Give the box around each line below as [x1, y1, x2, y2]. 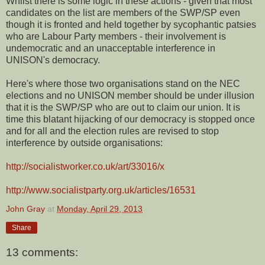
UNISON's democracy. [6, 54, 100, 65]
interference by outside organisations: [6, 137, 163, 148]
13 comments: [6, 246, 78, 259]
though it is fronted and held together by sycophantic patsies [6, 19, 256, 30]
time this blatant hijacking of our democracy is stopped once [6, 114, 255, 124]
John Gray [6, 203, 45, 214]
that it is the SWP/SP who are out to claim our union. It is [6, 102, 240, 112]
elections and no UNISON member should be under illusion [6, 90, 254, 101]
